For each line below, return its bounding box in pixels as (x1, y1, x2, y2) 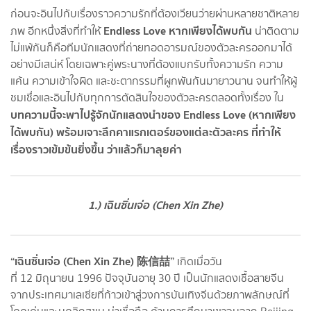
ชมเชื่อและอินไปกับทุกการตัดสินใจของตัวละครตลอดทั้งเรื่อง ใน (10, 89, 284, 106)
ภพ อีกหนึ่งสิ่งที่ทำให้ (10, 22, 103, 39)
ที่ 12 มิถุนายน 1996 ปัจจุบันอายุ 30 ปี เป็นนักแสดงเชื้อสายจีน (10, 269, 284, 286)
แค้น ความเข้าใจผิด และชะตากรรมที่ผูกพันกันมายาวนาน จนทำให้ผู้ (10, 72, 297, 89)
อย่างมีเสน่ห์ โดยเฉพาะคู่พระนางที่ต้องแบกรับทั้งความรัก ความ (10, 56, 283, 72)
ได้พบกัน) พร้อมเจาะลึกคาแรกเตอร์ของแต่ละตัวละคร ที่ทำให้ (10, 122, 281, 141)
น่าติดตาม (252, 22, 299, 39)
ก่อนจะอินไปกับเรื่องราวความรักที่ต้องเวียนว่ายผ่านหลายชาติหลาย (10, 5, 299, 22)
